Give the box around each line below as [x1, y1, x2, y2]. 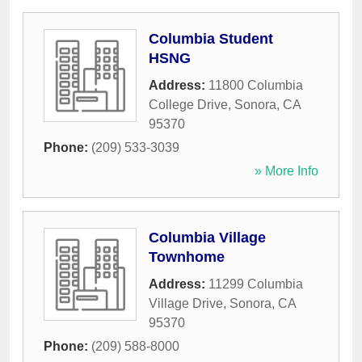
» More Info [255, 164, 318, 179]
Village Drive [149, 297, 223, 311]
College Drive [149, 98, 228, 112]
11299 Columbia [208, 277, 303, 292]
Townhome [149, 249, 225, 266]
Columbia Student [149, 31, 273, 48]
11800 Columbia [208, 78, 303, 93]
